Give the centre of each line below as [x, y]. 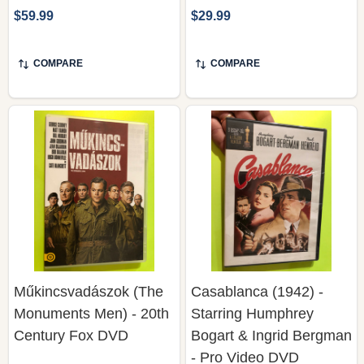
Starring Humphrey [252, 313]
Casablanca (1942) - [257, 291]
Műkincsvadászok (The [89, 291]
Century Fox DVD [71, 335]
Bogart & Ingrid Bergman [271, 335]
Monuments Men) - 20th [91, 313]
